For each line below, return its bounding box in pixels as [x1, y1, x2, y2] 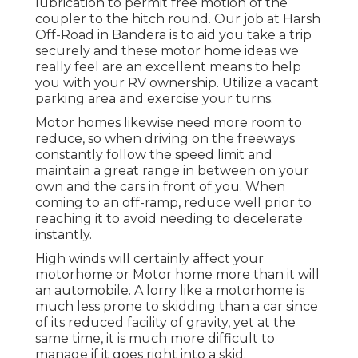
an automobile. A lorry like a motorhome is [35, 282, 304, 298]
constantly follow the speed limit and [35, 146, 272, 162]
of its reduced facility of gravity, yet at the [35, 314, 296, 330]
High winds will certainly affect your [35, 250, 264, 266]
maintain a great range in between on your [35, 162, 309, 178]
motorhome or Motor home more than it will [35, 266, 320, 282]
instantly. [35, 226, 92, 242]
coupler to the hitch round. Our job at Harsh [35, 10, 320, 26]
